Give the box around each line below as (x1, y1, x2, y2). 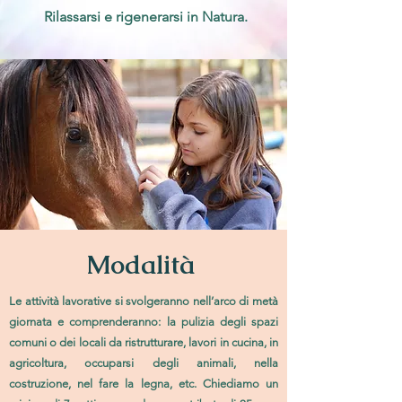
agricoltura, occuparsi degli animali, (9, 356, 254, 370)
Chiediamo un (202, 377, 279, 390)
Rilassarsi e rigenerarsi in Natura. (44, 8, 248, 25)
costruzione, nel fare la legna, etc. (9, 377, 203, 390)
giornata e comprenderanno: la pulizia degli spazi (9, 315, 278, 328)
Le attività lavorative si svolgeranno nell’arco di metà (9, 294, 278, 308)
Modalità (85, 248, 202, 282)
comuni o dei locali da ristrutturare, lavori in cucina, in (9, 336, 278, 349)
